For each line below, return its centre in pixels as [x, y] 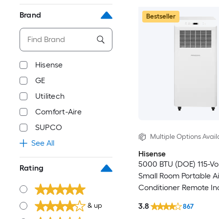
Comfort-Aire [58, 112]
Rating [32, 168]
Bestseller [161, 16]
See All [43, 143]
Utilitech [50, 96]
